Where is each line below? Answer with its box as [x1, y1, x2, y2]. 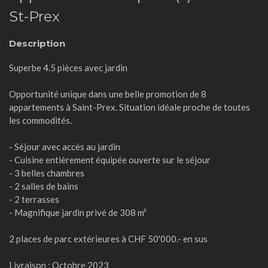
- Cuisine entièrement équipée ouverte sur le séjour [9, 154, 211, 165]
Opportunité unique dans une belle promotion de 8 [9, 89, 206, 99]
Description [9, 38, 65, 49]
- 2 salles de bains [9, 181, 78, 191]
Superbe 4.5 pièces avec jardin [9, 62, 127, 73]
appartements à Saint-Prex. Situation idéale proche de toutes [9, 102, 250, 112]
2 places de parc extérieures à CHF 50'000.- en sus [9, 233, 208, 244]
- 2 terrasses [9, 194, 59, 205]
